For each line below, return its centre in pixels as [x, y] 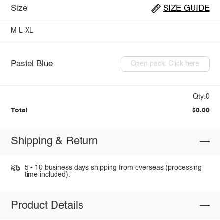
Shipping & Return [54, 142]
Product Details [47, 206]
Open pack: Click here [165, 64]
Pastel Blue [31, 64]
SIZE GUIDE [186, 9]
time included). [47, 175]
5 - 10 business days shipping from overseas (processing [113, 168]
